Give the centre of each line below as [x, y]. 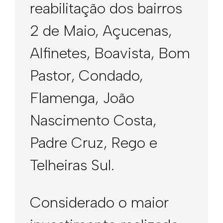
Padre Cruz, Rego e [94, 143]
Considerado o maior [99, 202]
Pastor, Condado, [86, 75]
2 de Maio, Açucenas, [101, 31]
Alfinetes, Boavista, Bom [110, 53]
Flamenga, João [82, 98]
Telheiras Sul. [72, 165]
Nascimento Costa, [93, 120]
